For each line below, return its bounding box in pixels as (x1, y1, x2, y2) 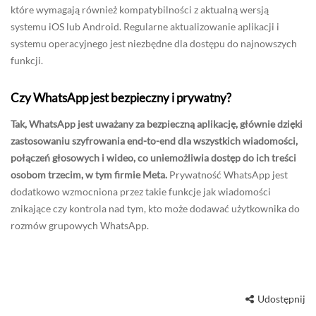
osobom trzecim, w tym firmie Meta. (11, 168, 167, 181)
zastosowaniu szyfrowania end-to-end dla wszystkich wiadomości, (11, 134, 298, 147)
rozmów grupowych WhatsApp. (11, 219, 149, 231)
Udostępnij (257, 292, 305, 305)
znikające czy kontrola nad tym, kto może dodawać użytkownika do (11, 202, 300, 214)
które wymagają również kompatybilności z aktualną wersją (11, 3, 269, 16)
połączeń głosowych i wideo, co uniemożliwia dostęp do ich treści (11, 151, 296, 164)
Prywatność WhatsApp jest (167, 168, 288, 181)
